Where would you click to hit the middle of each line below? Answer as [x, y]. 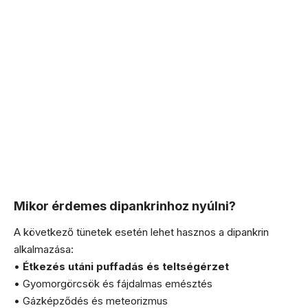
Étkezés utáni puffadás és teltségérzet [126, 267]
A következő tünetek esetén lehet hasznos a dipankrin [141, 232]
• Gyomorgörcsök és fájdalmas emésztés [113, 284]
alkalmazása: [44, 250]
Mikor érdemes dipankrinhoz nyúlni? [125, 206]
